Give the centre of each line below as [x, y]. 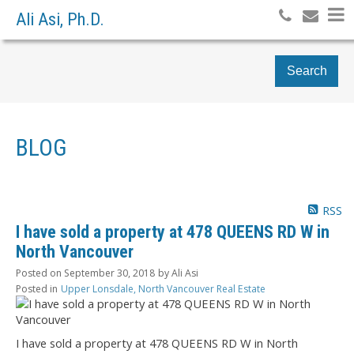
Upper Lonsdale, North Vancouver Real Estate [163, 288]
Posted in [37, 288]
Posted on [40, 273]
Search [307, 71]
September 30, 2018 [109, 273]
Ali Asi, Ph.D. [60, 19]
